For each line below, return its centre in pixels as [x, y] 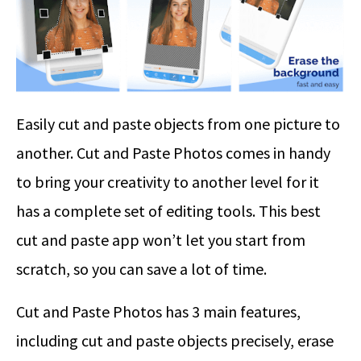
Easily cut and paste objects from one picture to [178, 123]
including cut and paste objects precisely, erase [175, 340]
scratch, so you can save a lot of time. [141, 268]
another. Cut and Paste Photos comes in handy [173, 152]
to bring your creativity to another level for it [168, 181]
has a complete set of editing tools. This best [168, 210]
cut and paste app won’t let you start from [161, 239]
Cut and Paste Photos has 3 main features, [158, 311]
